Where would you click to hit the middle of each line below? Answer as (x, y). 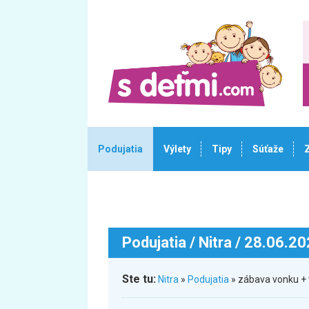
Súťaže (268, 149)
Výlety (177, 149)
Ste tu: (139, 279)
